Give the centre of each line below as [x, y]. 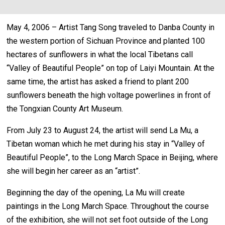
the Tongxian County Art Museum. [65, 109]
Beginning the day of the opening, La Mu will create [96, 193]
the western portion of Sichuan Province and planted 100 [106, 41]
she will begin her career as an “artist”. [74, 171]
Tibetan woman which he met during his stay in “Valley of [106, 144]
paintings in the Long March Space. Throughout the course [108, 206]
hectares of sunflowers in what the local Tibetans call [100, 55]
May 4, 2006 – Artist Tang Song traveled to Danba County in [111, 28]
